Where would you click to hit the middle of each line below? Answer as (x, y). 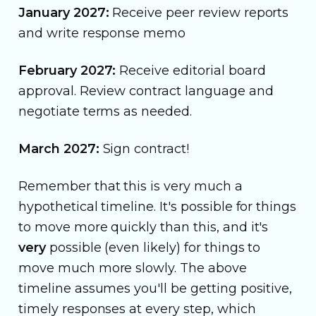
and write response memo (102, 33)
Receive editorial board (191, 70)
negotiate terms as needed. (105, 111)
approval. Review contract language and (146, 91)
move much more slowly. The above (133, 268)
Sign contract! (144, 148)
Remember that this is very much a (130, 186)
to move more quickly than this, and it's (144, 227)
